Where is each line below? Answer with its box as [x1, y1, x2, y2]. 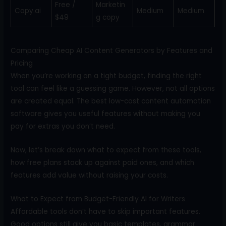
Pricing [11, 58, 33, 68]
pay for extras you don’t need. [11, 121, 116, 131]
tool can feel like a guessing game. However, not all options [11, 83, 215, 93]
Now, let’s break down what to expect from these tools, [11, 145, 202, 155]
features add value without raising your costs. [11, 170, 168, 180]
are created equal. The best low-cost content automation [11, 96, 211, 106]
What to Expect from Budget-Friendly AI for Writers [11, 194, 186, 204]
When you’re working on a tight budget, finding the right [11, 71, 202, 81]
